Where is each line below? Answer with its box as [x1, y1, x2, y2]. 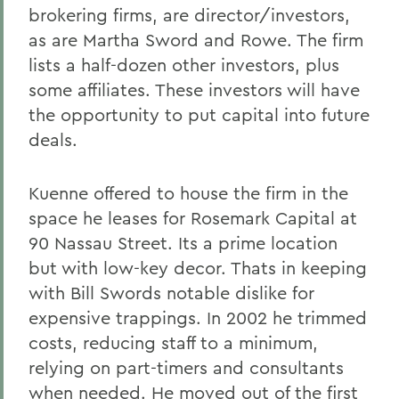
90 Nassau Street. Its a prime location [28, 232, 338, 254]
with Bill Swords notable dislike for [28, 281, 314, 304]
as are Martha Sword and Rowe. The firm [28, 28, 363, 51]
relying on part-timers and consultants [28, 356, 344, 379]
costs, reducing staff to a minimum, [28, 331, 318, 354]
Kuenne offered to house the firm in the [28, 182, 348, 204]
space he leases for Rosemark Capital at [28, 207, 357, 229]
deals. [28, 128, 77, 151]
